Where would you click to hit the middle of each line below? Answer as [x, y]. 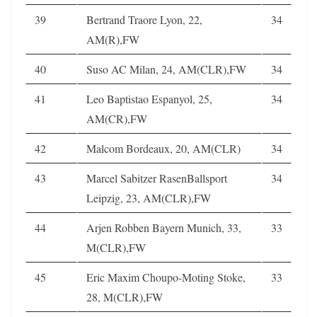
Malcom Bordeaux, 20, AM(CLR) [163, 148]
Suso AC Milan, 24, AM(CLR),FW [166, 69]
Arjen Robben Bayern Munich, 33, [164, 227]
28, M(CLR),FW [125, 296]
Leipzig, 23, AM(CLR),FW [149, 197]
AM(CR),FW [117, 118]
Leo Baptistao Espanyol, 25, [149, 98]
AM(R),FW [113, 39]
